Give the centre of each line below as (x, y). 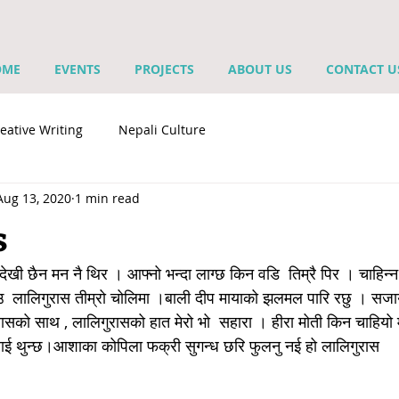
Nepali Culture (162, 129)
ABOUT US (260, 69)
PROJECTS (164, 69)
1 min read (107, 198)
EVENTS (77, 69)
